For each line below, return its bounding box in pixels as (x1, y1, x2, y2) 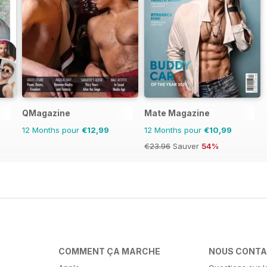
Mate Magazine (144, 108, 210, 119)
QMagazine (22, 108, 70, 119)
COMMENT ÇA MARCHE (58, 246, 160, 257)
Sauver (170, 141, 201, 151)
